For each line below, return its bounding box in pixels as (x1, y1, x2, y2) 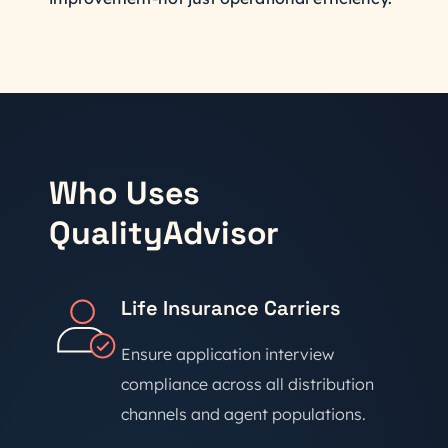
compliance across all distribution (121, 374, 374, 394)
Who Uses (49, 173, 200, 213)
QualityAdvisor (49, 213, 280, 253)
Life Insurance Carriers (121, 295, 341, 321)
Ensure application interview (121, 344, 334, 364)
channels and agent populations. (121, 404, 366, 424)
